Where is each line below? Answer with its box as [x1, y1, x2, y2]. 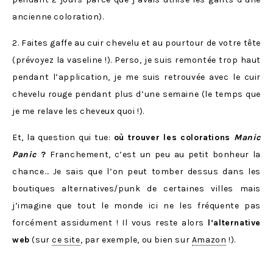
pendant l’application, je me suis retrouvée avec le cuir [12, 72, 261, 83]
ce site [52, 235, 80, 246]
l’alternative [208, 218, 261, 229]
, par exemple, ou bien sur [80, 235, 192, 246]
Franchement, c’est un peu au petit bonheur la [46, 149, 261, 160]
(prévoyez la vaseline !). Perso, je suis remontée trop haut [12, 55, 261, 66]
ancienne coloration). [12, 12, 104, 23]
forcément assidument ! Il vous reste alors [12, 218, 208, 229]
